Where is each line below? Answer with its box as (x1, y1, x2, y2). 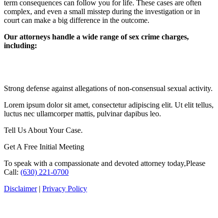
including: (4, 41, 37, 50)
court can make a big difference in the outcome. (4, 16, 149, 25)
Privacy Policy (42, 184, 87, 193)
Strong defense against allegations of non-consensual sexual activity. (4, 84, 213, 93)
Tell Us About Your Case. (4, 126, 83, 135)
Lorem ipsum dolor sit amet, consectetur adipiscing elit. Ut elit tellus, (4, 101, 214, 109)
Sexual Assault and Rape (4, 61, 117, 73)
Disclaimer (4, 184, 37, 193)
